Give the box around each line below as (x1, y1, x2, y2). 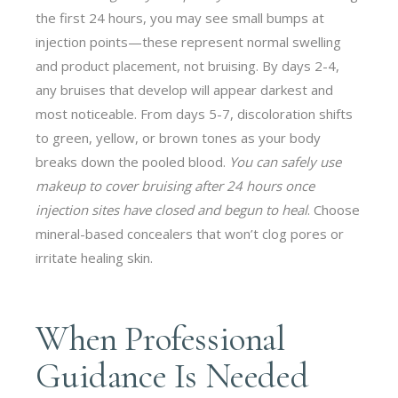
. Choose (307, 200, 361, 219)
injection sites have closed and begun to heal (36, 200, 308, 219)
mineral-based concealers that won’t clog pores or (36, 224, 345, 243)
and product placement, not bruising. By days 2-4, (36, 56, 340, 75)
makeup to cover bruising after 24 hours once (36, 176, 315, 195)
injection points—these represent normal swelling (36, 32, 342, 51)
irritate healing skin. (36, 248, 154, 267)
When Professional (36, 316, 286, 360)
